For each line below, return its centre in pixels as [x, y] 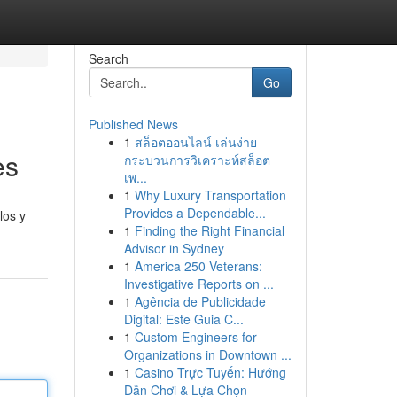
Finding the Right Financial [209, 230]
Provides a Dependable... [195, 213]
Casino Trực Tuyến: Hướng [210, 372]
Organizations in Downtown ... [207, 354]
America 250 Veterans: [198, 266]
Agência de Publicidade [200, 301]
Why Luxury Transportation [210, 195]
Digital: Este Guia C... [183, 319]
